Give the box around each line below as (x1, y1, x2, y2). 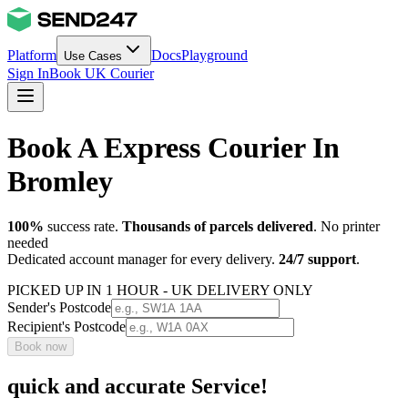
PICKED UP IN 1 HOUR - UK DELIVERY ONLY (7, 281, 313, 298)
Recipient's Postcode (7, 318, 126, 334)
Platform (7, 47, 56, 63)
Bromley (7, 165, 113, 199)
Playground (181, 47, 248, 63)
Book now (15, 339, 66, 353)
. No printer (313, 218, 380, 234)
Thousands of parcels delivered (122, 218, 313, 234)
